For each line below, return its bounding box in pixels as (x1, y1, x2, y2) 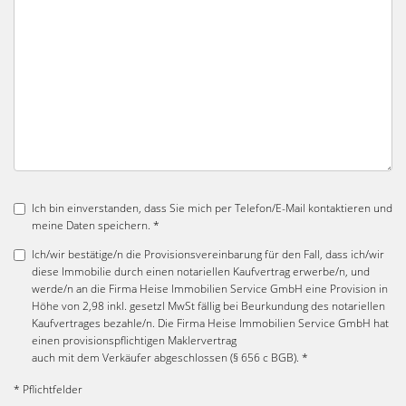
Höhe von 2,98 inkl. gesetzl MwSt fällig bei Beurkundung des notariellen (32, 298, 385, 314)
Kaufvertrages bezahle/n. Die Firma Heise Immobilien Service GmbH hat (32, 315, 389, 331)
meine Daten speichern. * (32, 217, 159, 233)
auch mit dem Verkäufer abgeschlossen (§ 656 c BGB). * (32, 350, 308, 365)
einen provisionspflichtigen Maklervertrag (32, 333, 237, 348)
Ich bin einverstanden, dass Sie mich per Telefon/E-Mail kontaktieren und (32, 200, 392, 216)
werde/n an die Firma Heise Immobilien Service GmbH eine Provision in (32, 281, 388, 296)
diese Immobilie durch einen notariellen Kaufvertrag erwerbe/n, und (32, 264, 370, 279)
